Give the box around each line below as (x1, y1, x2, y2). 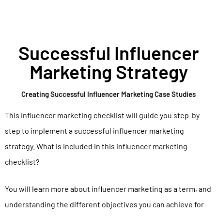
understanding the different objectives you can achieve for (5, 200, 204, 209)
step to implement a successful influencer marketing (5, 126, 184, 136)
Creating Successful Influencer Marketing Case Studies (21, 90, 196, 99)
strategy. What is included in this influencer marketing (5, 141, 187, 151)
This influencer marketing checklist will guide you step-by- (5, 110, 202, 120)
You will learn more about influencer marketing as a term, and (5, 184, 211, 194)
